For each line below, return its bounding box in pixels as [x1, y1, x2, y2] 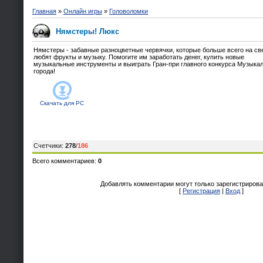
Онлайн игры [63, 7, 102, 15]
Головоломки [109, 7, 148, 15]
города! [33, 68, 55, 75]
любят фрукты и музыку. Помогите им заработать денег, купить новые [33, 53, 244, 61]
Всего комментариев [32, 157, 95, 165]
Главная [32, 7, 56, 15]
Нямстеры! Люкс [56, 27, 119, 36]
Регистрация [183, 187, 220, 195]
